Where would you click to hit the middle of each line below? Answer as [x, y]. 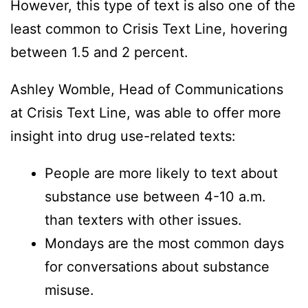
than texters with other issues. [143, 220]
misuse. [69, 290]
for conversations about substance [157, 267]
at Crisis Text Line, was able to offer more [146, 113]
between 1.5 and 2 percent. [99, 53]
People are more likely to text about [161, 174]
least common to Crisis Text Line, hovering [149, 29]
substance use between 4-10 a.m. [155, 197]
